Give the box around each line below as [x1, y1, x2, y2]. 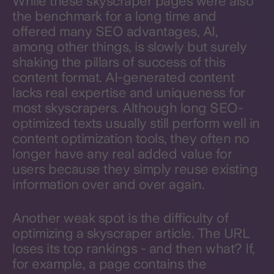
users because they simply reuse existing [12, 161, 257, 177]
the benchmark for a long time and [12, 8, 217, 24]
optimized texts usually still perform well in [12, 115, 260, 131]
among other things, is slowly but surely [12, 39, 246, 54]
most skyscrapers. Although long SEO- [12, 100, 243, 116]
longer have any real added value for [12, 146, 232, 161]
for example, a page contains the [12, 256, 206, 272]
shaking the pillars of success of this [12, 54, 225, 70]
